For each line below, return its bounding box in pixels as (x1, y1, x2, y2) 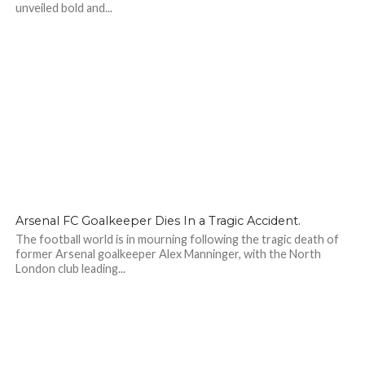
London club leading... (15, 262, 125, 275)
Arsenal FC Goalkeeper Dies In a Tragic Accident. (15, 213, 301, 228)
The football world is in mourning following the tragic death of (15, 232, 339, 246)
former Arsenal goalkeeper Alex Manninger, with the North (15, 247, 321, 261)
